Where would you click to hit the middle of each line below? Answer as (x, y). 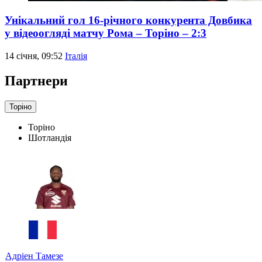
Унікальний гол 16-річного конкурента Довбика (128, 20)
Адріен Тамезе (34, 256)
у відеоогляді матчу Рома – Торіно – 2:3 (106, 33)
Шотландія (50, 137)
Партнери (36, 81)
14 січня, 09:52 (35, 56)
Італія (76, 56)
